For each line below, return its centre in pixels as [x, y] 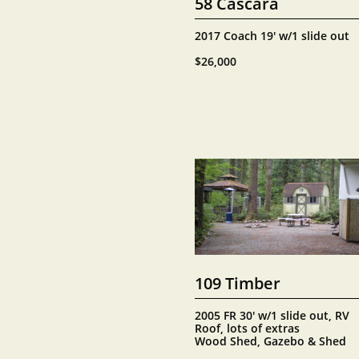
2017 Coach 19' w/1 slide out [272, 36]
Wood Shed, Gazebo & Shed [270, 341]
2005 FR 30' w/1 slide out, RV [272, 315]
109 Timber [238, 283]
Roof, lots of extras [247, 328]
